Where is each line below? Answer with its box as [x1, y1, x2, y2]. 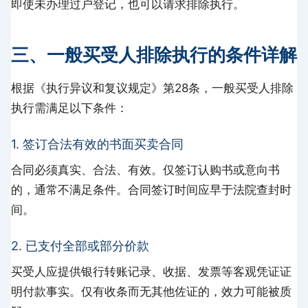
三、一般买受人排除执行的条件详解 [11, 43, 297, 65]
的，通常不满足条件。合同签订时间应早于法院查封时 [11, 182, 291, 197]
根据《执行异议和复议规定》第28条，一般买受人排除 [11, 80, 294, 95]
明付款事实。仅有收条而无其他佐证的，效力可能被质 [11, 284, 291, 298]
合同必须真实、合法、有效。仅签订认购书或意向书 [11, 162, 280, 177]
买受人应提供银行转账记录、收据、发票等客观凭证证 [11, 264, 291, 278]
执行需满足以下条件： [11, 100, 128, 115]
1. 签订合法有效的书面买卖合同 [11, 136, 184, 151]
